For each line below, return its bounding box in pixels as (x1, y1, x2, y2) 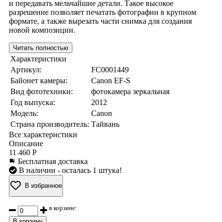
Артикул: (10, 65, 42, 74)
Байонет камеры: (10, 76, 67, 85)
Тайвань (91, 119, 119, 128)
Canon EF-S (91, 76, 130, 85)
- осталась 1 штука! (57, 166, 122, 174)
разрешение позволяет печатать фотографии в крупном (9, 7, 196, 16)
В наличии (19, 166, 57, 174)
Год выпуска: (10, 98, 55, 107)
